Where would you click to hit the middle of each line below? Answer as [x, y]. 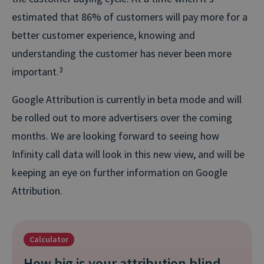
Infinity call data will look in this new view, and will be [128, 154]
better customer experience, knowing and [103, 35]
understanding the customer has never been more [122, 53]
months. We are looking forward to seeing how [115, 136]
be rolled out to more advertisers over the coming [122, 117]
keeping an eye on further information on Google [120, 172]
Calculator [49, 239]
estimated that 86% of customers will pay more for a [130, 16]
